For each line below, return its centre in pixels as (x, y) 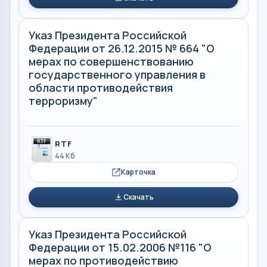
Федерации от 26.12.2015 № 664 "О (122, 48)
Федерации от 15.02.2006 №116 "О (120, 247)
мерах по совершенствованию (111, 61)
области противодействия (101, 87)
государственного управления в (117, 74)
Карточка (138, 172)
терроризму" (63, 100)
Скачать (138, 197)
